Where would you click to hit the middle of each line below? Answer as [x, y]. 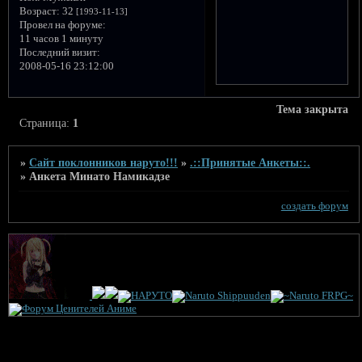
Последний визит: [59, 52]
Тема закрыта [312, 109]
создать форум [314, 206]
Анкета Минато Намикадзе [100, 176]
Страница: [46, 122]
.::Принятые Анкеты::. [250, 162]
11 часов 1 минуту [61, 38]
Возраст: [39, 11]
